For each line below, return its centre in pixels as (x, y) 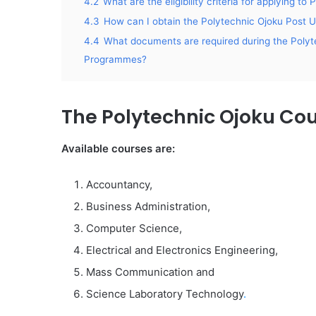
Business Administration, (148, 206)
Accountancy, (119, 184)
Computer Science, (134, 228)
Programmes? (115, 59)
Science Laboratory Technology (165, 293)
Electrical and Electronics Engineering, (182, 250)
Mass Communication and (150, 272)
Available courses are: (118, 148)
